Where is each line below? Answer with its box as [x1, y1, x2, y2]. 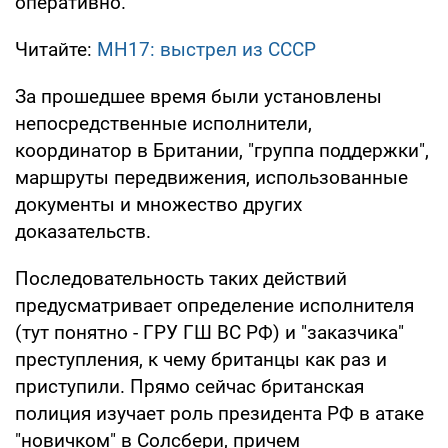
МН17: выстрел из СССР [97, 38, 316, 62]
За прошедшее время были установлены [15, 85, 382, 109]
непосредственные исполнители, [15, 112, 312, 136]
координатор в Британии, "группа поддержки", [15, 139, 429, 163]
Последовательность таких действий [15, 267, 347, 291]
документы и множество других [15, 193, 302, 217]
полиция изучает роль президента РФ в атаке [15, 402, 424, 426]
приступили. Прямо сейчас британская [15, 375, 364, 399]
